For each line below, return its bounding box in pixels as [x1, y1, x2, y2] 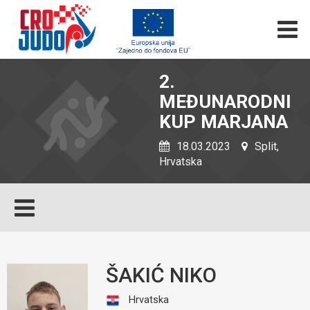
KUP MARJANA [159, 111, 288, 133]
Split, [252, 140, 279, 153]
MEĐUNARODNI [159, 91, 291, 113]
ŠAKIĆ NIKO [105, 263, 217, 287]
